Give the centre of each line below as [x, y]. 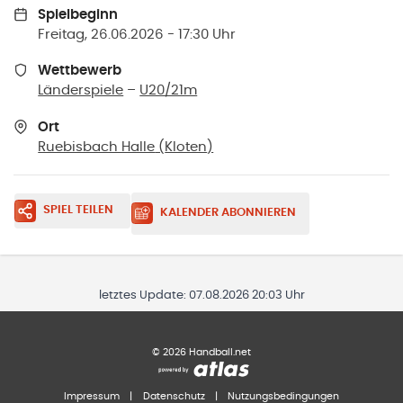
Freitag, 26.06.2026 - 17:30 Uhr [137, 34]
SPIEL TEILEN [78, 210]
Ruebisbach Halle [97, 148]
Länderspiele [81, 91]
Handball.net [219, 352]
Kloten [186, 148]
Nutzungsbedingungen [283, 396]
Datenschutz [174, 396]
